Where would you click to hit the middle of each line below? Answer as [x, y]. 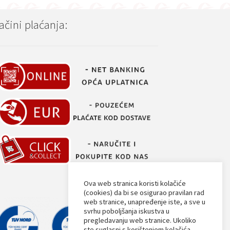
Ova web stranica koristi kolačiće [135, 183]
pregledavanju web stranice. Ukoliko [140, 220]
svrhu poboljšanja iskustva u [127, 211]
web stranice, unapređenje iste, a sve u [145, 202]
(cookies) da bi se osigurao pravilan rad [144, 193]
